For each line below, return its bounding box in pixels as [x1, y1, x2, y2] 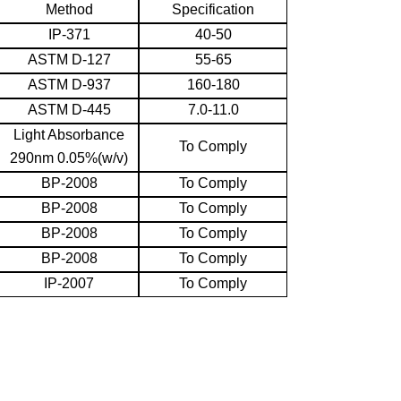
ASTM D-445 [27, 102, 111, 118]
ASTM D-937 [27, 77, 111, 93]
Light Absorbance [13, 127, 124, 143]
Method [45, 2, 93, 18]
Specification [172, 2, 254, 18]
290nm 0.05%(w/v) [10, 150, 128, 166]
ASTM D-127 [27, 52, 111, 68]
